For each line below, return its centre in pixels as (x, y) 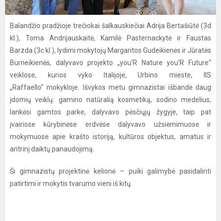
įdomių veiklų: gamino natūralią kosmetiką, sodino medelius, (110, 100)
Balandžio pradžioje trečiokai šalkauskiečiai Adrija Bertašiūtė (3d (110, 26)
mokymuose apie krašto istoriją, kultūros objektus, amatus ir (110, 137)
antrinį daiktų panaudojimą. (52, 149)
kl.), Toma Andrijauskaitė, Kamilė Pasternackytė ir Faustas (110, 38)
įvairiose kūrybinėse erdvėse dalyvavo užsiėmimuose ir (110, 124)
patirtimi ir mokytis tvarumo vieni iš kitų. (71, 184)
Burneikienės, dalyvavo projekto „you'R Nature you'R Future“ (110, 63)
